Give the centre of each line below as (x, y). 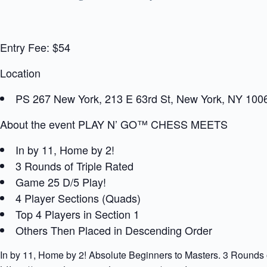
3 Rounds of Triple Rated (74, 166)
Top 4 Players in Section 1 (77, 214)
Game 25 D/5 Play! (61, 182)
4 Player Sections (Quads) (78, 198)
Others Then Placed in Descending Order (114, 230)
